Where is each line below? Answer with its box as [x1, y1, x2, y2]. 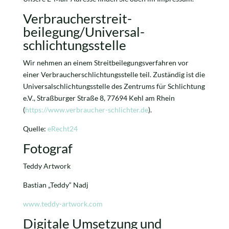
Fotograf [22, 140, 73, 156]
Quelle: [22, 124, 48, 133]
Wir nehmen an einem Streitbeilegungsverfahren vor [22, 58, 189, 67]
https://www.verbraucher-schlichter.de [25, 105, 148, 114]
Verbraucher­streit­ [22, 10, 132, 27]
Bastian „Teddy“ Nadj [22, 180, 88, 189]
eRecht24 [47, 124, 78, 133]
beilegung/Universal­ [22, 24, 145, 40]
